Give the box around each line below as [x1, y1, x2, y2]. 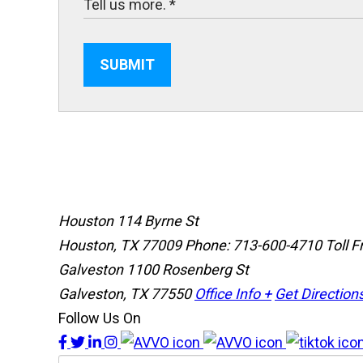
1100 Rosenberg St [126, 261, 249, 279]
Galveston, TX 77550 [58, 285, 194, 303]
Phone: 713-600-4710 [185, 237, 322, 254]
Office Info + [194, 285, 271, 303]
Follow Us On [58, 310, 141, 327]
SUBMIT [100, 56, 155, 74]
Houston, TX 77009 [58, 237, 185, 254]
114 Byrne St [117, 212, 199, 230]
